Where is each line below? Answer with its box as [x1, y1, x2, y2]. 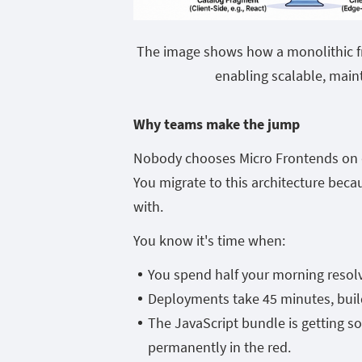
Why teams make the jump [133, 114, 300, 133]
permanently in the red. [148, 337, 291, 356]
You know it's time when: [133, 230, 285, 250]
